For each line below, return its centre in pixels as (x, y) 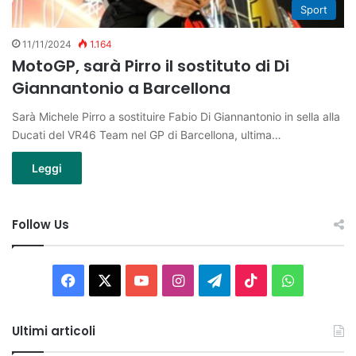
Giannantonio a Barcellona (121, 88)
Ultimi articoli (54, 331)
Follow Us (41, 224)
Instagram (217, 279)
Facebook (108, 279)
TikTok (280, 279)
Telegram (252, 279)
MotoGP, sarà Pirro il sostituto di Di (151, 66)
